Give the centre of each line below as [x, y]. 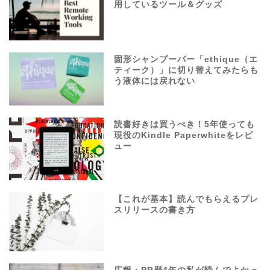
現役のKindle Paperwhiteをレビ [184, 135]
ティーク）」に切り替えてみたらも [187, 70]
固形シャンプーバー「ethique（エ [186, 59]
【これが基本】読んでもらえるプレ [187, 199]
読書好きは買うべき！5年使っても [185, 124]
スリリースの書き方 [155, 210]
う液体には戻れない [155, 81]
